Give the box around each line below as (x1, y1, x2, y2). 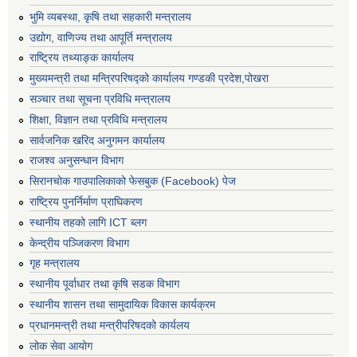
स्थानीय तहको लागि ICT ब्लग (29, 215, 147, 229)
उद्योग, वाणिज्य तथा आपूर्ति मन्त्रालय (29, 30, 172, 44)
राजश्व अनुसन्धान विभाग (29, 154, 124, 167)
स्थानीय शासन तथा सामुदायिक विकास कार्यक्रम (29, 297, 215, 311)
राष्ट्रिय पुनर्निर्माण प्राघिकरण (29, 194, 143, 208)
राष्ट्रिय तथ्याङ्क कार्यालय (29, 51, 134, 65)
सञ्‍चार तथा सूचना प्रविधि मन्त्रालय (29, 92, 171, 105)
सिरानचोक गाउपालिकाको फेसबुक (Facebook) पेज (29, 175, 236, 188)
